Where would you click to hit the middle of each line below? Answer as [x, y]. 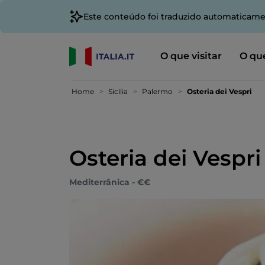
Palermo [157, 91]
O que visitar [191, 56]
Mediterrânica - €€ [110, 182]
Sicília [118, 91]
